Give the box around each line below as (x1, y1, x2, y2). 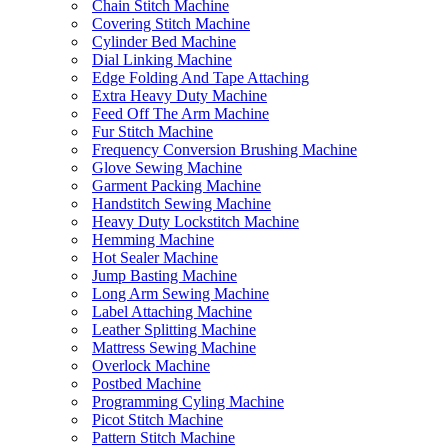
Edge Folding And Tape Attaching (92, 69, 309, 87)
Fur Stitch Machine (92, 123, 213, 141)
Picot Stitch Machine (92, 411, 223, 429)
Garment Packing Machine (92, 177, 261, 195)
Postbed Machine (92, 375, 201, 393)
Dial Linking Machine (92, 51, 232, 69)
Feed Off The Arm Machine (92, 105, 269, 123)
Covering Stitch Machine (92, 15, 250, 33)
